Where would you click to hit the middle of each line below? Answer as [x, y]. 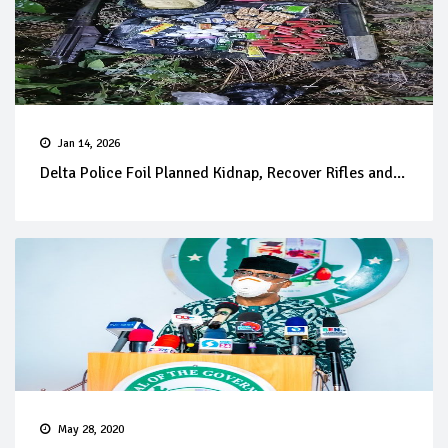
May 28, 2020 [91, 430]
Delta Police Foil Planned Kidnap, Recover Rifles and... [222, 173]
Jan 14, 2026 [89, 144]
